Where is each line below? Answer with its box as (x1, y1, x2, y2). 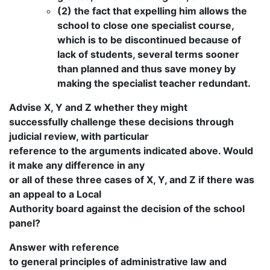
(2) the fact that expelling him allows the (57, 5, 247, 17)
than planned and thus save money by (57, 63, 236, 75)
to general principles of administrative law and (9, 256, 227, 268)
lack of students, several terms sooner (57, 48, 239, 61)
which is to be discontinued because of (57, 34, 241, 46)
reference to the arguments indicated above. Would (9, 145, 253, 157)
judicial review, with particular (9, 130, 149, 143)
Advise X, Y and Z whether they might (9, 101, 187, 114)
